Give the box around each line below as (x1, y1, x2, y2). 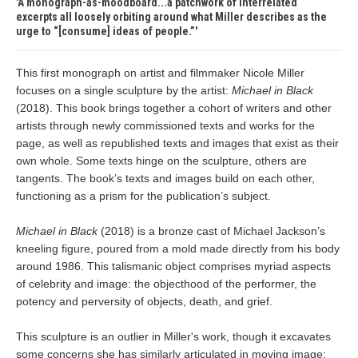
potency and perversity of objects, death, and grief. (16, 295, 272, 308)
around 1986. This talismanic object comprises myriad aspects (16, 260, 331, 272)
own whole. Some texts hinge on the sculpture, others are (16, 154, 307, 167)
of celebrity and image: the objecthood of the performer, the (16, 277, 316, 290)
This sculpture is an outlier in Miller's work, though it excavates (16, 330, 331, 343)
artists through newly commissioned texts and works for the (16, 119, 315, 132)
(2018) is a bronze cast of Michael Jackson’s (97, 225, 325, 237)
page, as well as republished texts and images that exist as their (16, 137, 339, 149)
